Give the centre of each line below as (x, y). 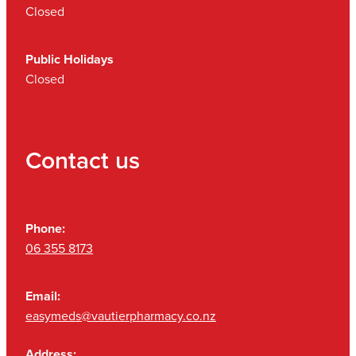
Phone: (47, 228)
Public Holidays (70, 60)
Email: (44, 296)
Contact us (83, 161)
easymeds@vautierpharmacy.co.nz (121, 315)
